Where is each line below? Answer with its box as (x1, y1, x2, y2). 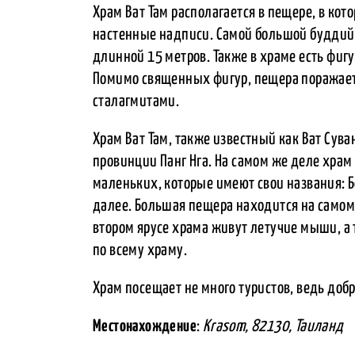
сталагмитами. (93, 93, 180, 109)
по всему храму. (93, 242, 187, 258)
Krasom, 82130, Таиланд (202, 318, 344, 334)
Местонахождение (93, 318, 197, 334)
